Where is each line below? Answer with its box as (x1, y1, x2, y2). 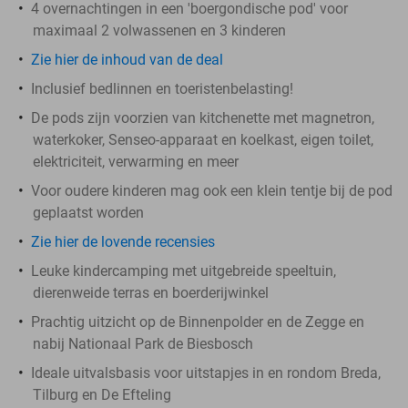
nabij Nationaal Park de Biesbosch (33, 334, 253, 352)
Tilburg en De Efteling (33, 385, 171, 403)
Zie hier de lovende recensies (31, 232, 215, 250)
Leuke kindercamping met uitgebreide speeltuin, (31, 261, 336, 280)
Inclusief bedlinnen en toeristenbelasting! (31, 79, 293, 97)
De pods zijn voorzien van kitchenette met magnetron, (31, 108, 374, 127)
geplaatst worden (33, 203, 144, 221)
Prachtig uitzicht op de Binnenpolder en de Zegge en (31, 312, 364, 331)
